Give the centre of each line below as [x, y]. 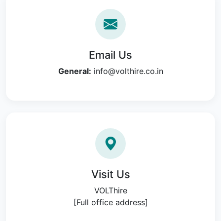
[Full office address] [110, 202]
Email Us [110, 55]
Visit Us [110, 174]
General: [74, 71]
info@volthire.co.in [128, 71]
